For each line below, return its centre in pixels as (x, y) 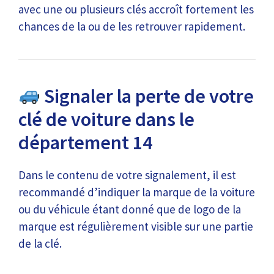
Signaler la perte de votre (147, 96)
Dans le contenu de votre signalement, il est (127, 175)
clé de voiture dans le (106, 119)
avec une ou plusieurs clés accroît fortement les (136, 9)
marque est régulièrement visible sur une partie (136, 226)
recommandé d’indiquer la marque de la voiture (137, 192)
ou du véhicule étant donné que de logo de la (130, 209)
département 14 (85, 143)
